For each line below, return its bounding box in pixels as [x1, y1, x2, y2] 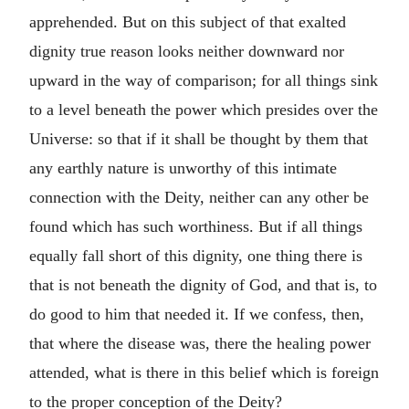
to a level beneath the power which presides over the [29, 100, 378, 119]
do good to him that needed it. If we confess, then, [29, 304, 364, 323]
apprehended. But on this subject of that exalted [29, 12, 346, 31]
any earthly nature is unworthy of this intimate [29, 158, 337, 177]
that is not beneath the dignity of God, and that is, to [29, 275, 377, 294]
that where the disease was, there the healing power [29, 333, 371, 352]
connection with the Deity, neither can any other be [29, 187, 369, 206]
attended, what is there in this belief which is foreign [29, 362, 379, 382]
